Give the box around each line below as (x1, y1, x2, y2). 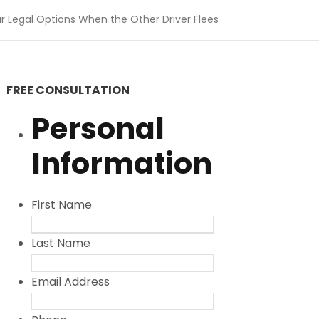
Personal (31, 108, 165, 149)
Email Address (31, 273, 110, 291)
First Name (31, 197, 93, 213)
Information (31, 143, 213, 184)
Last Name (31, 235, 91, 252)
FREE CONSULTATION (6, 82, 130, 98)
